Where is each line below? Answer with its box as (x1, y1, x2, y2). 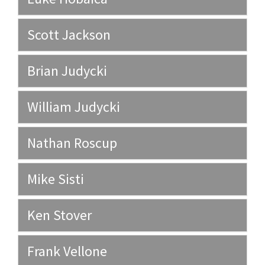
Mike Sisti (27, 170, 84, 189)
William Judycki (27, 98, 120, 117)
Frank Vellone (27, 242, 107, 261)
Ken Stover (27, 206, 92, 225)
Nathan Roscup (27, 134, 117, 153)
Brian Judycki (27, 62, 107, 80)
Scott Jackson (27, 25, 111, 44)
